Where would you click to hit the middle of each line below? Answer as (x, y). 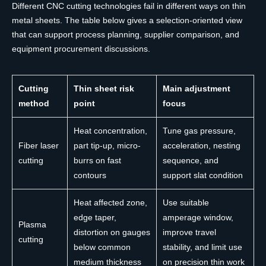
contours (90, 175)
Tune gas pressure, (199, 131)
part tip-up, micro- (107, 146)
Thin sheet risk (104, 89)
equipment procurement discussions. (81, 49)
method (34, 104)
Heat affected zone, (110, 203)
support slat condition (203, 175)
